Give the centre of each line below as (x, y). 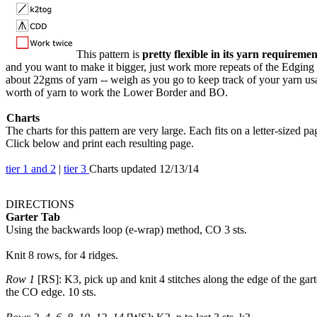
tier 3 (76, 169)
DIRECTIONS (40, 204)
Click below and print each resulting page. (100, 143)
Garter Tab (33, 217)
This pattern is (109, 54)
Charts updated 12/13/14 (144, 169)
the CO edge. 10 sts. (51, 292)
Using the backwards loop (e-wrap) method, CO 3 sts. (126, 230)
